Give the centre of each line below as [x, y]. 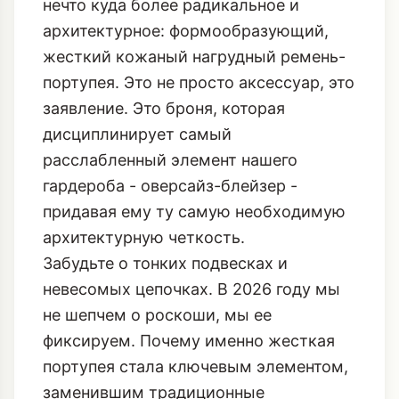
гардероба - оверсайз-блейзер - [170, 79]
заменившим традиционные [154, 285]
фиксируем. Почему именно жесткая [189, 234]
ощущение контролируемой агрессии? [196, 363]
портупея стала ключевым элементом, [195, 260]
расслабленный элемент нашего [170, 53]
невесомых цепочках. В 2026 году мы [191, 182]
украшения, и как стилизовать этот [182, 311]
